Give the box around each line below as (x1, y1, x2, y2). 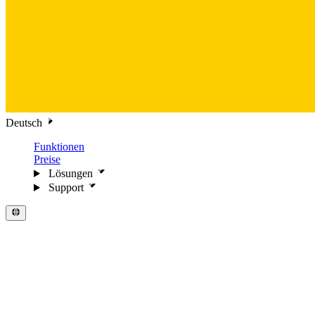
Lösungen (45, 167, 96, 180)
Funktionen (34, 141, 84, 153)
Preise (34, 153, 60, 166)
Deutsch (6, 117, 42, 129)
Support (45, 181, 86, 194)
